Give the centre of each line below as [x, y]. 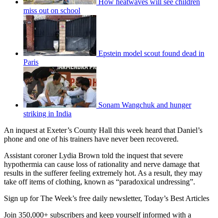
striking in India [47, 114]
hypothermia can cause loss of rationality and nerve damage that [102, 164]
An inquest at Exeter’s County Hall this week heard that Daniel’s [103, 130]
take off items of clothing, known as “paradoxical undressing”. [100, 182]
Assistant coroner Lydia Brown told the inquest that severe [93, 155]
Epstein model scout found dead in [151, 53]
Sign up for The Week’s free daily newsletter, [74, 198]
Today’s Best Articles [177, 198]
